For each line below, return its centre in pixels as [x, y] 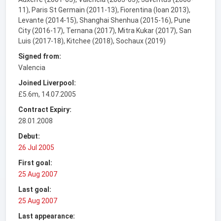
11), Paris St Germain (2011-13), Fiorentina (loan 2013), [104, 10]
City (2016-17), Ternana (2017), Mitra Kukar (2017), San [105, 30]
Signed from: [40, 56]
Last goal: [35, 189]
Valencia [32, 67]
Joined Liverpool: [47, 83]
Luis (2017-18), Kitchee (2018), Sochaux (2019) [92, 41]
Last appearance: [47, 216]
